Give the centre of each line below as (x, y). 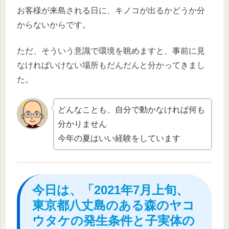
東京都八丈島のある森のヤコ (113, 205)
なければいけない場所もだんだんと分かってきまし (111, 65)
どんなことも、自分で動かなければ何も (132, 110)
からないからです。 (54, 25)
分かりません (83, 124)
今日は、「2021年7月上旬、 (110, 190)
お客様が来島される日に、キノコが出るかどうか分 (111, 11)
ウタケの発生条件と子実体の (113, 220)
